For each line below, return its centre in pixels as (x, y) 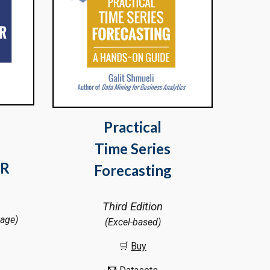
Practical (133, 127)
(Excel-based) (133, 222)
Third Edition (133, 207)
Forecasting (133, 171)
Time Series (133, 149)
